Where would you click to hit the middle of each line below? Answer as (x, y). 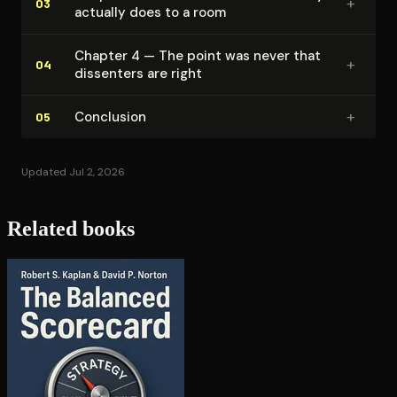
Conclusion (110, 117)
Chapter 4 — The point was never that (198, 55)
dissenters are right (138, 73)
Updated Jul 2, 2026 (73, 171)
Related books (71, 229)
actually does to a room (150, 12)
